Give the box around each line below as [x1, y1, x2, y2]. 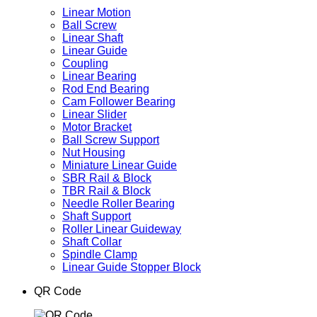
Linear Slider [62, 108, 127, 120]
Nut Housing [62, 146, 125, 158]
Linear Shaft [62, 31, 123, 44]
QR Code [34, 284, 81, 297]
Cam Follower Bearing [62, 95, 175, 108]
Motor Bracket [62, 120, 132, 133]
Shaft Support [62, 209, 131, 222]
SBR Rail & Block [62, 171, 151, 184]
